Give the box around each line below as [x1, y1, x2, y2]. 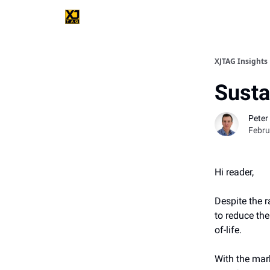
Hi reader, [215, 166, 254, 178]
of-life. [215, 224, 242, 236]
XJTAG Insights [215, 56, 268, 66]
